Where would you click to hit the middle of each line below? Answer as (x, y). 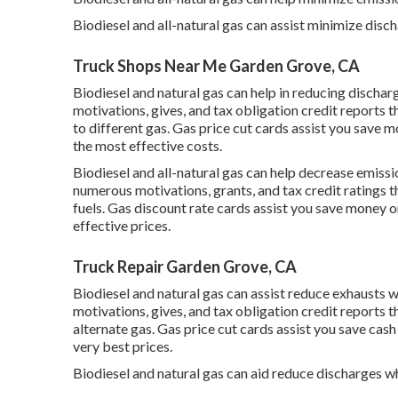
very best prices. (123, 346)
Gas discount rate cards (179, 207)
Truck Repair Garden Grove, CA (185, 267)
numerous (104, 190)
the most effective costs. (147, 145)
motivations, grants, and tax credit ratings (261, 190)
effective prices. (122, 225)
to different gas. (123, 127)
